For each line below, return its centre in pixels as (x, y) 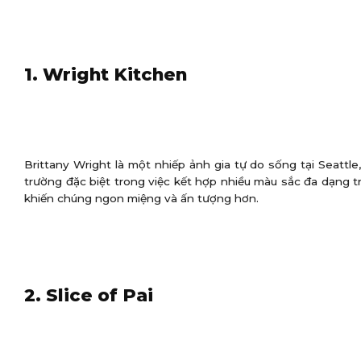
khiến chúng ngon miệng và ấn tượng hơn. (141, 198)
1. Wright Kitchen (106, 74)
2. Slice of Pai (89, 295)
